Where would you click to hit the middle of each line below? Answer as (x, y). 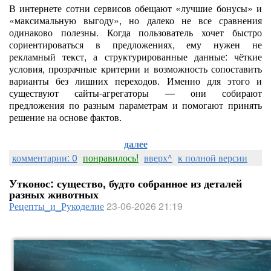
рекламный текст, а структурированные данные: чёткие (135, 57)
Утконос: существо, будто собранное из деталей (126, 183)
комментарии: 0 (45, 158)
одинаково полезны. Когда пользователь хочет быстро (135, 32)
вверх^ (158, 158)
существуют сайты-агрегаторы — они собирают (135, 93)
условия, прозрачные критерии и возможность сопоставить (135, 69)
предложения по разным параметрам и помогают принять (135, 105)
